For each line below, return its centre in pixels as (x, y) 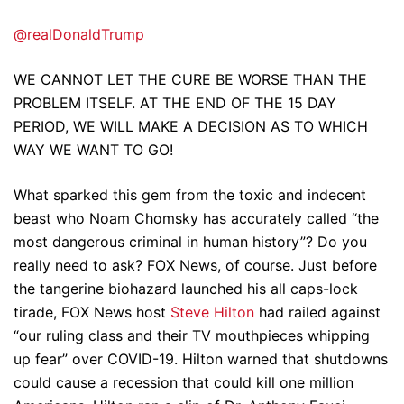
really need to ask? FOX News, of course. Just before (195, 265)
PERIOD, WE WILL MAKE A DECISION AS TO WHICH (191, 126)
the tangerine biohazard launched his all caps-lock (186, 289)
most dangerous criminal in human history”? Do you (190, 242)
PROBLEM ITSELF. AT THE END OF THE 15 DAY (175, 103)
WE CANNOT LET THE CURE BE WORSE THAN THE (190, 79)
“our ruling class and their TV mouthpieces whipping (192, 335)
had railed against (317, 312)
